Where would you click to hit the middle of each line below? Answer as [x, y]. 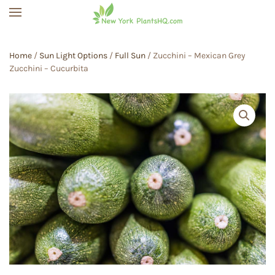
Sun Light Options [73, 56]
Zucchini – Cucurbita [49, 68]
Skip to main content [80, 36]
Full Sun [130, 56]
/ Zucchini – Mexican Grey [196, 56]
